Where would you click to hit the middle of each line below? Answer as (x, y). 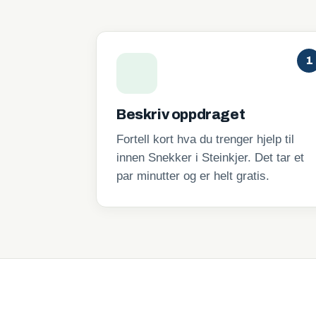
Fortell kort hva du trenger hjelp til (205, 139)
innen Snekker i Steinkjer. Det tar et (210, 158)
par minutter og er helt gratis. (193, 176)
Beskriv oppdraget (181, 114)
